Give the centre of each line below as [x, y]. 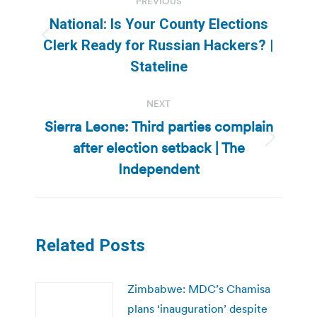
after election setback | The [158, 148]
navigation [92, 19]
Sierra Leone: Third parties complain [158, 126]
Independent [158, 169]
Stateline [158, 66]
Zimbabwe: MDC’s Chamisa [199, 288]
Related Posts [90, 245]
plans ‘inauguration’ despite [197, 308]
